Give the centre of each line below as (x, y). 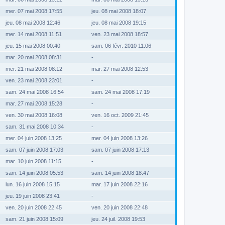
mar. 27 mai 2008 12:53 (121, 69)
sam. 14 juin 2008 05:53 (34, 173)
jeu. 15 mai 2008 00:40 (33, 45)
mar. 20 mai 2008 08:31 (34, 57)
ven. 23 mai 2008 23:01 (34, 80)
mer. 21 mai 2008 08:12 (34, 69)
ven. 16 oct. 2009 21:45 (121, 115)
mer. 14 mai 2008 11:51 (34, 34)
